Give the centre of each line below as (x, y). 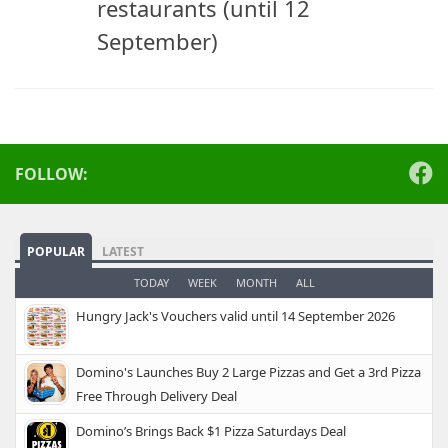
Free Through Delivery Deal (156, 395)
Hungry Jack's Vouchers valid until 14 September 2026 (235, 315)
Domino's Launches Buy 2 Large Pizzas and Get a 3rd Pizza (248, 371)
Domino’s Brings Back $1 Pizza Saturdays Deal (211, 430)
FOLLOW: (51, 173)
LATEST (123, 251)
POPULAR (56, 251)
